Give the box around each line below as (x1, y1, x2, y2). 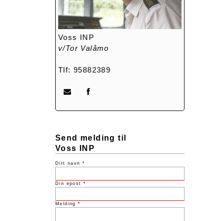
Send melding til (55, 133, 127, 142)
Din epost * (55, 181, 86, 186)
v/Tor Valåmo (58, 44, 109, 52)
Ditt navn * (55, 160, 85, 166)
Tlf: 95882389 (58, 66, 111, 74)
